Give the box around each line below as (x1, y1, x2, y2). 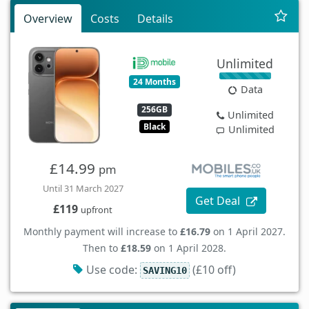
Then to (83, 241, 121, 255)
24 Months (132, 75, 176, 88)
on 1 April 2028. (151, 241, 226, 255)
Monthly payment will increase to (23, 225, 180, 239)
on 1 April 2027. (210, 225, 286, 239)
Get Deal (195, 192, 243, 208)
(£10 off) (190, 262, 237, 278)
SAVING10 (142, 265, 187, 277)
